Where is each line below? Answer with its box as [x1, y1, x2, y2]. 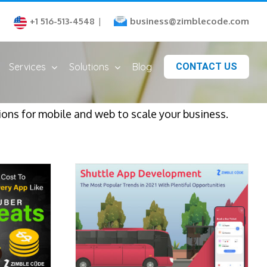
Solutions [69, 61, 109, 73]
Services [9, 61, 46, 73]
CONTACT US [176, 61, 237, 72]
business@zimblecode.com [130, 15, 249, 27]
